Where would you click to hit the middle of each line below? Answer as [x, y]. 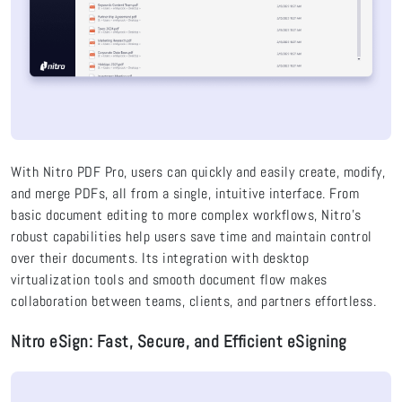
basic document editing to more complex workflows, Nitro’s [186, 214]
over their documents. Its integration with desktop [160, 258]
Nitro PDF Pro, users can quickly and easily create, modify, [214, 171]
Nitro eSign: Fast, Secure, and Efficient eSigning [179, 342]
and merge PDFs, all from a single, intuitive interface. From [185, 193]
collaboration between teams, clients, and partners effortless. [193, 301]
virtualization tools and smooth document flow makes [169, 279]
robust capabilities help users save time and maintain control [192, 236]
